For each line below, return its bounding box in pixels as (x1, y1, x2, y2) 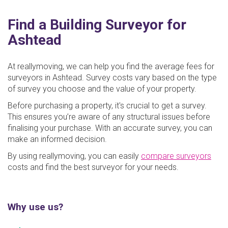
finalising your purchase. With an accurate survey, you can (8, 123, 212, 133)
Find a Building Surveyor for (8, 16, 186, 33)
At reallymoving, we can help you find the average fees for (8, 61, 214, 71)
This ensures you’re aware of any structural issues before (8, 111, 210, 122)
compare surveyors (141, 151, 211, 161)
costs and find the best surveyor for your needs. (8, 162, 181, 172)
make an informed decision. (8, 134, 111, 144)
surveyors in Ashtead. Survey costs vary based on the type (8, 72, 217, 82)
